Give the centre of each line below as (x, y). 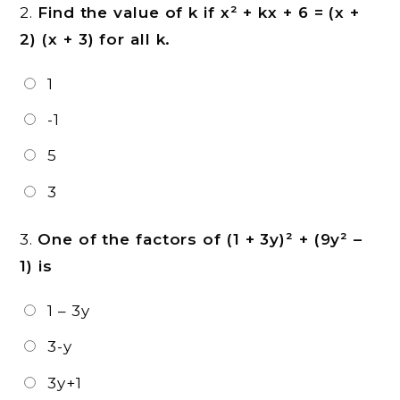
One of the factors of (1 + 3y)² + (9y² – (200, 239)
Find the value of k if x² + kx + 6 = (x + (199, 12)
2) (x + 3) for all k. (96, 39)
